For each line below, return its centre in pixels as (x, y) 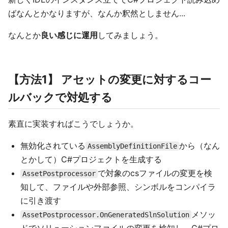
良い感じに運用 (69, 35)
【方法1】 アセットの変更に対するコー (110, 79)
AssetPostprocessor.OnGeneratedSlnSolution (106, 215)
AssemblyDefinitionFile (132, 146)
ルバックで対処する (60, 97)
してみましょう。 (130, 35)
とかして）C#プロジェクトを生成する (91, 159)
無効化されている (53, 146)
